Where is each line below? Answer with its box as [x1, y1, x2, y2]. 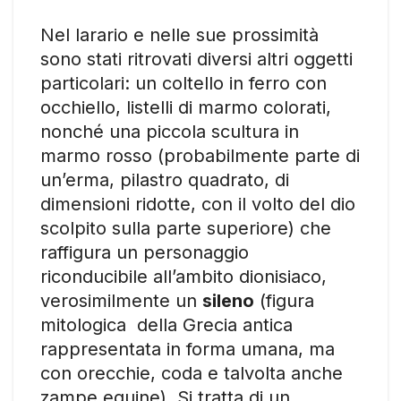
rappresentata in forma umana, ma [40, 337, 335, 360]
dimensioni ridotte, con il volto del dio [40, 192, 355, 215]
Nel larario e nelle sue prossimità [40, 23, 319, 46]
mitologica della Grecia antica [40, 313, 293, 336]
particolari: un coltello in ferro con [40, 72, 327, 94]
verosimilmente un [40, 289, 202, 311]
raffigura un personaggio [40, 241, 249, 263]
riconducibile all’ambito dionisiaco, [40, 265, 327, 287]
